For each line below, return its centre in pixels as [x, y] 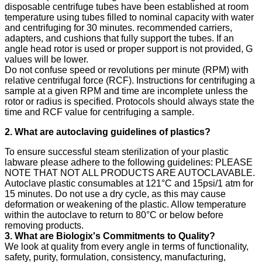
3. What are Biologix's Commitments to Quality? [110, 236]
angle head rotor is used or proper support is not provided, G [129, 49]
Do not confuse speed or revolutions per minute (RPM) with [127, 70]
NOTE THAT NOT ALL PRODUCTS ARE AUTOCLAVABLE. [130, 173]
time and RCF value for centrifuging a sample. [99, 112]
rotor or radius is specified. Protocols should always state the [130, 101]
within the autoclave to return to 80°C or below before [114, 215]
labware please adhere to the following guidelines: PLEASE [129, 162]
